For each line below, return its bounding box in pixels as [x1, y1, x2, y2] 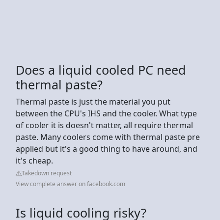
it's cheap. [16, 155, 53, 166]
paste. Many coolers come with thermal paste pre [16, 131, 200, 142]
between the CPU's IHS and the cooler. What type [16, 108, 197, 119]
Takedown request [22, 168, 72, 177]
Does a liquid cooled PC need [16, 61, 186, 78]
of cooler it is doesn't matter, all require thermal [16, 119, 193, 131]
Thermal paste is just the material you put [16, 96, 170, 107]
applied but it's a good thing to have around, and [16, 143, 197, 154]
